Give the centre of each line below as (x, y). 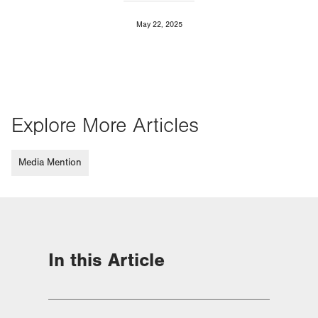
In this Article (106, 260)
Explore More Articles (105, 126)
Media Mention (50, 163)
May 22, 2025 (159, 24)
